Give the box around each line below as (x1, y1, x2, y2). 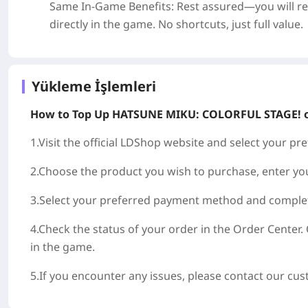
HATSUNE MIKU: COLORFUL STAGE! (112, 107, 301, 122)
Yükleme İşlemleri (32, 77, 156, 96)
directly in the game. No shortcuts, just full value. (49, 16, 303, 32)
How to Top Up (30, 107, 112, 122)
